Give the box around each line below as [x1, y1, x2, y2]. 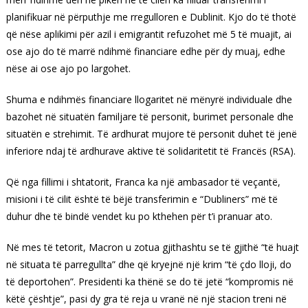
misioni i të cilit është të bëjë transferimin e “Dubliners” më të [5, 192, 278, 206]
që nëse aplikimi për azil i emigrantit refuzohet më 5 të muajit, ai [5, 27, 291, 41]
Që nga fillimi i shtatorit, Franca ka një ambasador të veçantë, [5, 175, 280, 188]
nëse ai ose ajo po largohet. [5, 61, 131, 75]
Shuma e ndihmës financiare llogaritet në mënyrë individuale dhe [5, 92, 292, 106]
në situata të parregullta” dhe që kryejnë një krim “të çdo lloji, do [5, 257, 291, 271]
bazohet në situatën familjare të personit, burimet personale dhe [5, 109, 294, 123]
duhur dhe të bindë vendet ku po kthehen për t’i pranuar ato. [5, 209, 272, 223]
